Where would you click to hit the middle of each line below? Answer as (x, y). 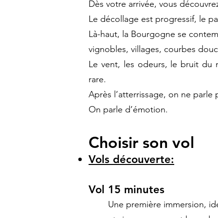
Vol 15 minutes (127, 190)
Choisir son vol (141, 142)
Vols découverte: (131, 159)
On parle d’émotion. (128, 109)
